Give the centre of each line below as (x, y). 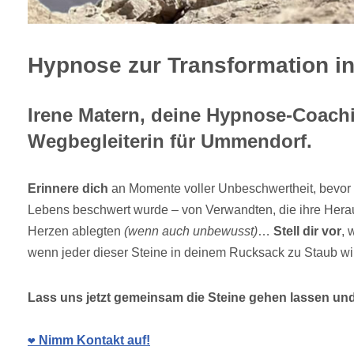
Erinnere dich (68, 189)
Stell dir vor (307, 232)
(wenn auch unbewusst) (191, 232)
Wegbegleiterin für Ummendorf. (170, 141)
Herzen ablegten (76, 232)
